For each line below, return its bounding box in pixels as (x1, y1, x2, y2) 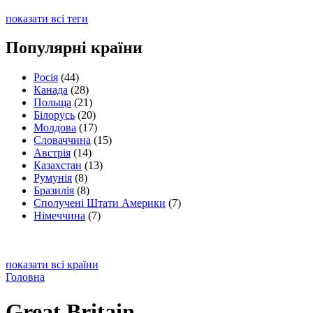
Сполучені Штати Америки (34, 197, 166, 210)
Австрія (34, 147, 71, 159)
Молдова (34, 122, 76, 134)
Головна (6, 271, 45, 284)
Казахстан (34, 159, 82, 172)
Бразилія (34, 184, 74, 197)
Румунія (34, 172, 72, 184)
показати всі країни (6, 259, 99, 271)
